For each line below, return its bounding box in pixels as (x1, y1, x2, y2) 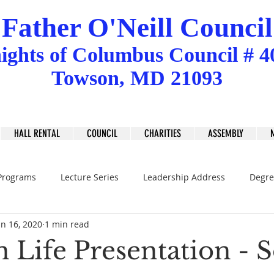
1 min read (45, 218, 89, 230)
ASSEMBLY (207, 127, 243, 139)
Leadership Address (143, 171, 225, 183)
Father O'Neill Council (1, 12, 273, 43)
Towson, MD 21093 (51, 67, 223, 89)
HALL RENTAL (13, 127, 60, 139)
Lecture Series (61, 171, 119, 183)
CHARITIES (144, 127, 181, 139)
